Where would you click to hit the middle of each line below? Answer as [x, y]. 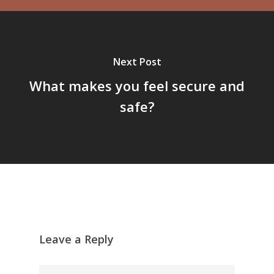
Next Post [137, 61]
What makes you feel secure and [137, 85]
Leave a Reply [76, 239]
